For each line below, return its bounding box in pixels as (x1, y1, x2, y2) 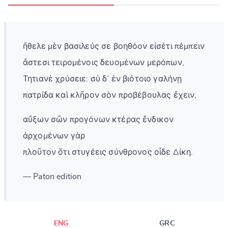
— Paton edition (23, 172, 82, 181)
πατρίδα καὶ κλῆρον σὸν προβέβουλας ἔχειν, (23, 91, 197, 99)
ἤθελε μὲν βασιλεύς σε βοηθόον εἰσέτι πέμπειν (23, 42, 205, 50)
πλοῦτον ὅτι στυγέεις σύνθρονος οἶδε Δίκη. (23, 148, 193, 156)
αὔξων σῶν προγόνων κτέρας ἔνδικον (23, 115, 174, 124)
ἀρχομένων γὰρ (23, 131, 85, 140)
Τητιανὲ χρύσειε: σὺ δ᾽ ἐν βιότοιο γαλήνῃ (23, 74, 182, 83)
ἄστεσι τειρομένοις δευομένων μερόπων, (23, 58, 184, 67)
